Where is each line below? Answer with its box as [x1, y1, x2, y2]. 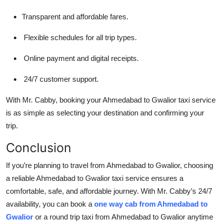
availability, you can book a [6, 199, 94, 208]
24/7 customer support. [22, 74, 99, 83]
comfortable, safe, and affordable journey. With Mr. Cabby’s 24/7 [6, 186, 212, 195]
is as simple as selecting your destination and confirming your [6, 108, 204, 117]
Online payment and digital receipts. [22, 54, 139, 62]
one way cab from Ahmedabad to [94, 199, 208, 208]
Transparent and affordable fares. [22, 12, 128, 21]
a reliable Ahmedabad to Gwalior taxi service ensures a [6, 173, 183, 182]
